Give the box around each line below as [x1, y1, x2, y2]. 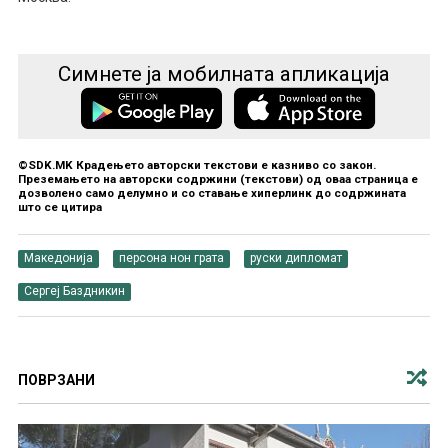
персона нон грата [118, 250, 224, 265]
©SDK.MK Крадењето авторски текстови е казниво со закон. [17, 158, 376, 173]
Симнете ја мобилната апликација [58, 61, 390, 86]
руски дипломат [249, 250, 342, 265]
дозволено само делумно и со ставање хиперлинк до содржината [17, 186, 406, 201]
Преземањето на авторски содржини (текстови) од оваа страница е [17, 172, 418, 187]
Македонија [23, 250, 93, 265]
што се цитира [17, 200, 102, 215]
